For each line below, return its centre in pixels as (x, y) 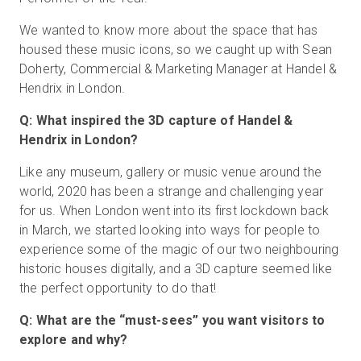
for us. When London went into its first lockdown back (174, 210)
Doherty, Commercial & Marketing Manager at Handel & (178, 68)
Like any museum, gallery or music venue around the (171, 172)
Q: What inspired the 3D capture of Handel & (156, 120)
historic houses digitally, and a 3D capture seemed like (176, 268)
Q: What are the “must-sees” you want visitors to (172, 320)
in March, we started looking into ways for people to (170, 230)
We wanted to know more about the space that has (169, 30)
